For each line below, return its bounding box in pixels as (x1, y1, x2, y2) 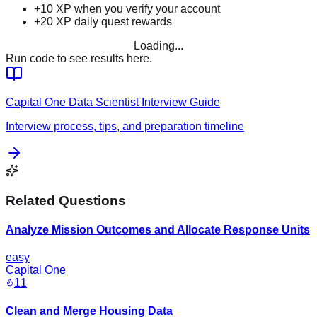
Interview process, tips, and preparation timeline (6, 120, 244, 133)
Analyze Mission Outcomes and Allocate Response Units (6, 224, 310, 236)
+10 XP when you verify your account (34, 3, 220, 16)
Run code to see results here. (6, 52, 152, 65)
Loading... (134, 40, 183, 52)
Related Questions (6, 192, 126, 208)
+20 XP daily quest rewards (34, 16, 172, 28)
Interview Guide (139, 96, 220, 109)
